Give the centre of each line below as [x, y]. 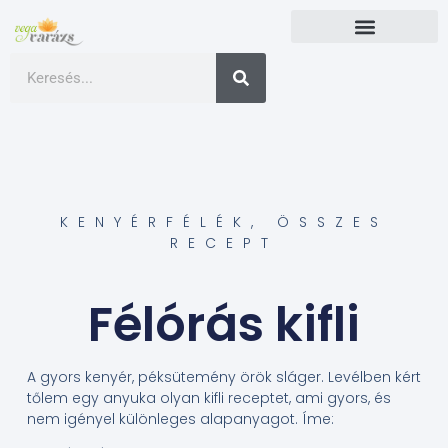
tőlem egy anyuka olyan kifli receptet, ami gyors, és [208, 398]
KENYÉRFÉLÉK [155, 221]
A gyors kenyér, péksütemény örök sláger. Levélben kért [223, 377]
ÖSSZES [332, 221]
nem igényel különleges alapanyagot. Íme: [180, 419]
